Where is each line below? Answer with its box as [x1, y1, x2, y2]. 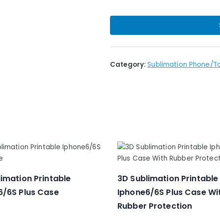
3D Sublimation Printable [117, 173, 219, 184]
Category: [110, 60, 148, 69]
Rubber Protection [117, 200, 192, 212]
